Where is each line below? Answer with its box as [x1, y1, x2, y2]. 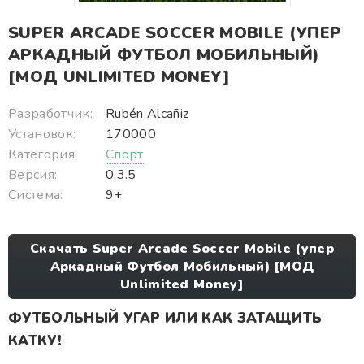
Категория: [8, 145, 78, 163]
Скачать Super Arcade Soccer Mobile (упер [30, 240, 334, 258]
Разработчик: [8, 105, 93, 123]
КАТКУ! [8, 331, 62, 350]
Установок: [8, 125, 76, 143]
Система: [8, 186, 63, 204]
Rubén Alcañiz [106, 105, 189, 123]
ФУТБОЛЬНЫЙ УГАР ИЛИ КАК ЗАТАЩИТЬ [8, 309, 323, 327]
